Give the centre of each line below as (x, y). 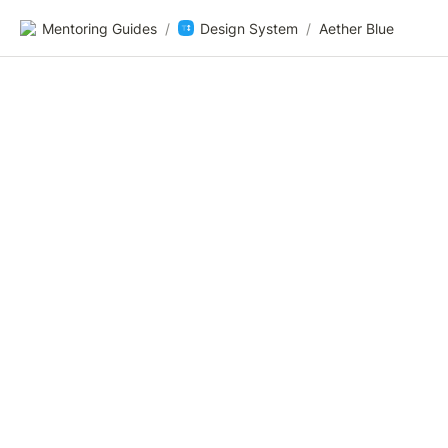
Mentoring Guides (99, 28)
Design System (249, 28)
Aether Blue (356, 28)
